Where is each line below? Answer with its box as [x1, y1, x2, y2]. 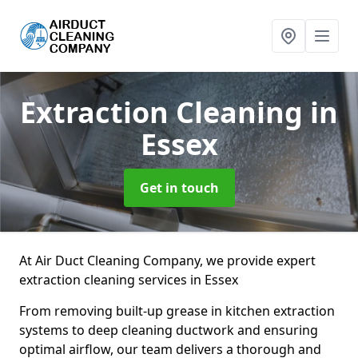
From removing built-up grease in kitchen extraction [19, 302, 335, 320]
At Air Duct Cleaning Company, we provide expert [19, 252, 316, 269]
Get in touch [139, 179, 219, 197]
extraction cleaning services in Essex [19, 271, 238, 288]
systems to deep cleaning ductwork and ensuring [19, 321, 318, 339]
